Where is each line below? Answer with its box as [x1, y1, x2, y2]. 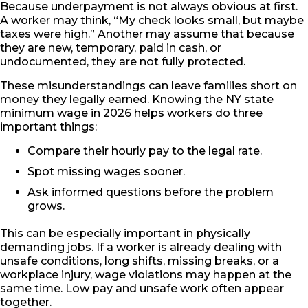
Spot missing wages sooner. [27, 165, 185, 179]
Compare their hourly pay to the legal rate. [27, 144, 262, 158]
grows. [27, 199, 65, 213]
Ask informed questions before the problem [27, 186, 274, 199]
